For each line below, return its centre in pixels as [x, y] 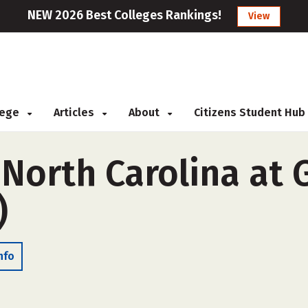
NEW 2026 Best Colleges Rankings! [124, 15]
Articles [75, 112]
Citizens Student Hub [250, 112]
